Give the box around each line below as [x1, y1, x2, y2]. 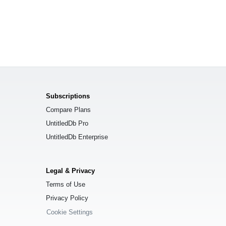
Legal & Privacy [46, 166, 95, 175]
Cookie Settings [46, 208, 93, 216]
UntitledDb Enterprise [46, 133, 108, 141]
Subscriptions [46, 92, 90, 100]
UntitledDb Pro [46, 119, 88, 127]
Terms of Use [46, 180, 85, 188]
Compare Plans [46, 105, 91, 114]
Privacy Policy [46, 194, 88, 202]
